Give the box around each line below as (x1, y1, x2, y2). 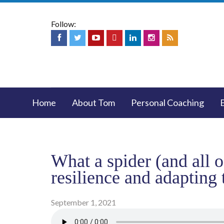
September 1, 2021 (51, 197, 116, 207)
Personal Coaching (131, 97, 204, 108)
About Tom (72, 97, 115, 108)
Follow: (51, 19, 76, 28)
